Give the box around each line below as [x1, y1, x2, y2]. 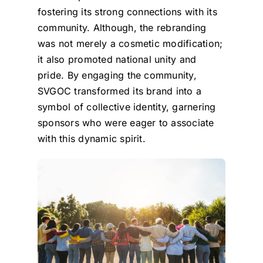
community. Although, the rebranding [37, 21, 207, 33]
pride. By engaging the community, [37, 69, 197, 81]
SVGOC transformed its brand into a [37, 85, 202, 97]
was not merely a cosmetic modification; [37, 37, 223, 49]
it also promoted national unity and [37, 53, 197, 65]
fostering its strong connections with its [37, 5, 217, 18]
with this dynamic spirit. [37, 132, 146, 144]
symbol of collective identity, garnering [37, 100, 216, 113]
